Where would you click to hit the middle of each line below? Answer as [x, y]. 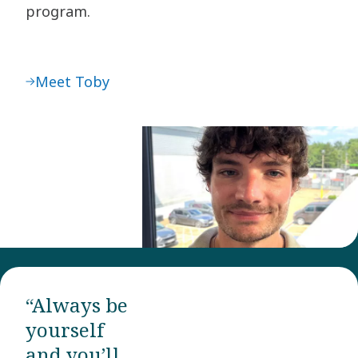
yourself [65, 330]
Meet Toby [72, 82]
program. [58, 11]
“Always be [77, 305]
